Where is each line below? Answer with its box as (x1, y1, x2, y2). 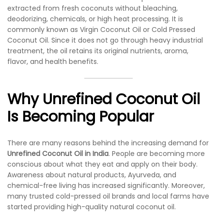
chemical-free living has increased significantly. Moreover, (7, 181, 205, 191)
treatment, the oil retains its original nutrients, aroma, (7, 46, 188, 56)
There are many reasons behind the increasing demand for (7, 138, 209, 148)
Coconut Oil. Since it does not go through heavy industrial (7, 35, 203, 45)
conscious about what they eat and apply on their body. (7, 159, 198, 170)
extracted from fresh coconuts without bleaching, (7, 3, 178, 13)
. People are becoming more (108, 149, 205, 159)
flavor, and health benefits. (7, 56, 98, 66)
